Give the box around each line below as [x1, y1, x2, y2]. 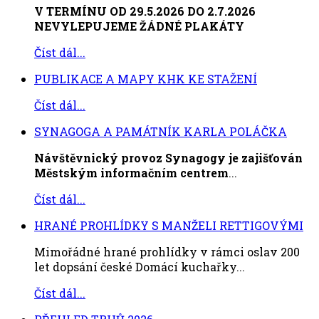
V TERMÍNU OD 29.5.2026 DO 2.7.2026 [34, 4, 256, 19]
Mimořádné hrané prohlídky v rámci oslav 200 [34, 244, 300, 260]
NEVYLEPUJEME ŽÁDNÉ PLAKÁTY [34, 19, 244, 34]
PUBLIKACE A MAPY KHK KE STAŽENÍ [34, 71, 257, 87]
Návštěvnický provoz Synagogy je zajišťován [34, 150, 303, 166]
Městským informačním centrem [34, 165, 229, 181]
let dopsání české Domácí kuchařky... [34, 259, 245, 275]
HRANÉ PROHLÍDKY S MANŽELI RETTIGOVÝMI [34, 218, 303, 234]
